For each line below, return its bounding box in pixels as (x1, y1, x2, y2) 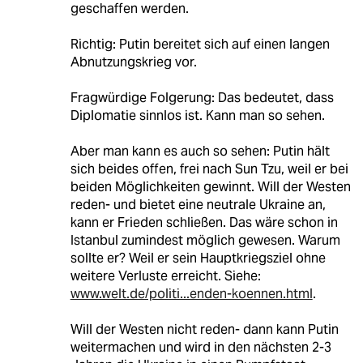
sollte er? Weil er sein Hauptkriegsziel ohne (70, 249, 326, 267)
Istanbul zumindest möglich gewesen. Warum (70, 231, 340, 249)
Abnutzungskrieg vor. (70, 53, 197, 70)
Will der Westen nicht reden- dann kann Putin (70, 320, 339, 338)
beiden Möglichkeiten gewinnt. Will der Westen (70, 177, 351, 195)
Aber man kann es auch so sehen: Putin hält (70, 142, 330, 160)
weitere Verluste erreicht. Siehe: (70, 267, 261, 284)
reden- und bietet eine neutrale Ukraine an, (70, 195, 326, 213)
